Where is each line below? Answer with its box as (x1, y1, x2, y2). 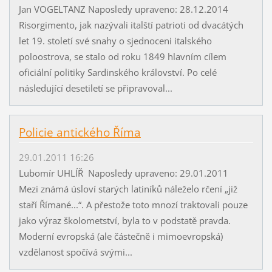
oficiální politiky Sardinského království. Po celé (18, 66, 217, 79)
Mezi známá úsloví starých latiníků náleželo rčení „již (18, 182, 237, 195)
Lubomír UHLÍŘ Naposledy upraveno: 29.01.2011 (18, 166, 233, 179)
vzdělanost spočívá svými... (18, 245, 132, 258)
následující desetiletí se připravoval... (18, 82, 172, 95)
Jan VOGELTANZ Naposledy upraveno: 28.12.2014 (18, 3, 233, 16)
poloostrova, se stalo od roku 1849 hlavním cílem (18, 50, 226, 63)
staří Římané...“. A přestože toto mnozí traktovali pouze (18, 198, 248, 211)
